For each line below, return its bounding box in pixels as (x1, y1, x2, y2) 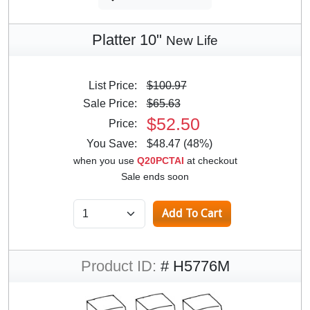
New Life (166, 33, 218, 48)
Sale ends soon (121, 170, 189, 182)
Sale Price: (82, 97, 145, 109)
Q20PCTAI (136, 154, 184, 166)
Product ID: (80, 257, 156, 275)
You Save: (86, 137, 145, 149)
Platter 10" (92, 30, 166, 48)
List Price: (88, 79, 145, 91)
